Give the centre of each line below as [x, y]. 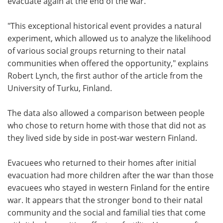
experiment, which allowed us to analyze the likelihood [109, 38]
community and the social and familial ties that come [107, 212]
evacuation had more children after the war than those [111, 175]
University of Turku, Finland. [60, 88]
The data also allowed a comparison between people [106, 113]
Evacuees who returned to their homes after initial [102, 163]
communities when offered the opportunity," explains [108, 63]
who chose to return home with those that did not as [107, 125]
